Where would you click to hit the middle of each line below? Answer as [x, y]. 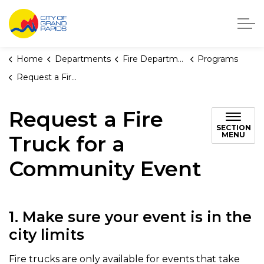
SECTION [233, 128]
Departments [82, 59]
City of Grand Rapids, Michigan [136, 15]
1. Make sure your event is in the [130, 217]
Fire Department [150, 59]
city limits [47, 235]
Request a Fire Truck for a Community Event [44, 77]
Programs [218, 59]
